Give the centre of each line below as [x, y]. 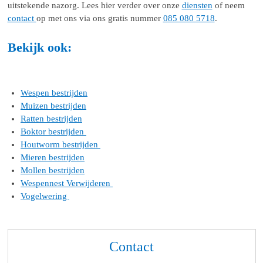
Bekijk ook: [39, 48]
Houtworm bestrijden [60, 145]
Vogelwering [45, 196]
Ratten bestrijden [51, 119]
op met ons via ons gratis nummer [100, 18]
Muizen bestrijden [53, 106]
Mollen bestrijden [53, 171]
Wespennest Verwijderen [67, 183]
